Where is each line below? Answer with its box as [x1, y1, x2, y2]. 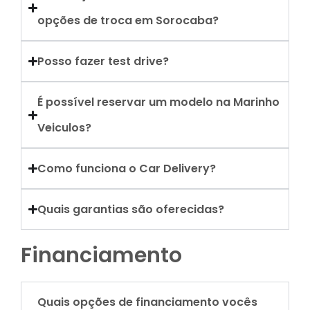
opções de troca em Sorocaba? [37, 12, 219, 28]
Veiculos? [37, 120, 92, 136]
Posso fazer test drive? [37, 53, 170, 69]
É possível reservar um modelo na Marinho [37, 94, 280, 110]
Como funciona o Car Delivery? [37, 161, 217, 176]
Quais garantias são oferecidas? [37, 201, 225, 217]
